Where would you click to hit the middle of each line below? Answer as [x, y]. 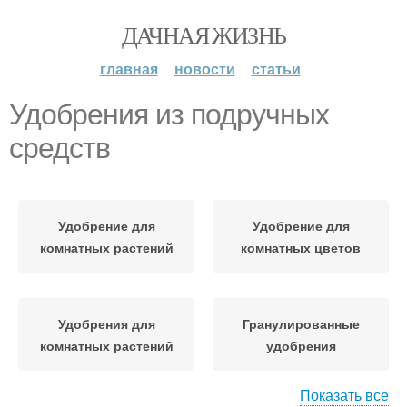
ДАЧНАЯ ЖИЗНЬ [203, 35]
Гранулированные [301, 323]
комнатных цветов [301, 247]
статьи [276, 69]
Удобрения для [106, 323]
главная [129, 69]
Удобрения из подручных [169, 114]
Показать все [344, 395]
